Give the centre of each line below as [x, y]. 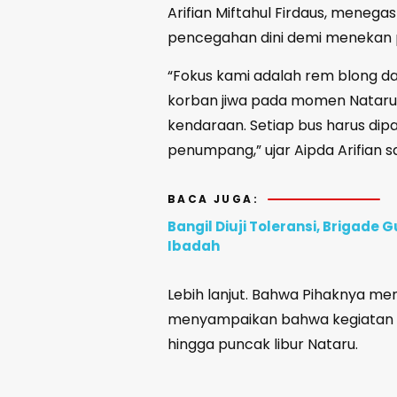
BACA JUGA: [213, 199]
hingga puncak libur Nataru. [265, 345]
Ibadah [194, 246]
